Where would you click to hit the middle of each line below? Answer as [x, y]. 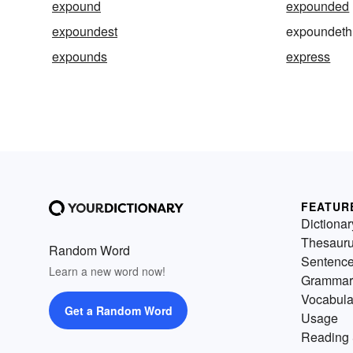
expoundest [85, 32]
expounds [80, 57]
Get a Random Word [118, 311]
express [308, 57]
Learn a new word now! [107, 271]
